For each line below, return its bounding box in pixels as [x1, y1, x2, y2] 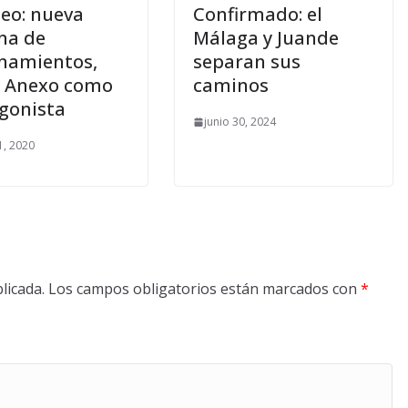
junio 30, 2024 [204, 114, 276, 129]
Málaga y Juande [193, 25, 339, 50]
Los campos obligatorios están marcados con [48, 279, 361, 299]
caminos [193, 73, 269, 97]
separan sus [193, 49, 301, 74]
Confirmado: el [193, 2, 322, 26]
